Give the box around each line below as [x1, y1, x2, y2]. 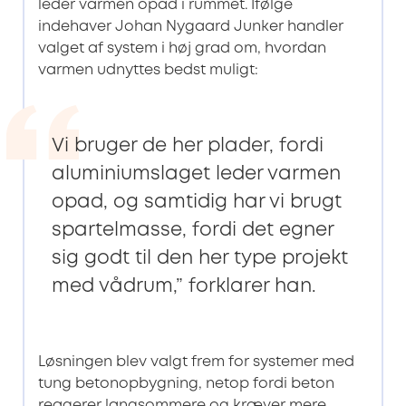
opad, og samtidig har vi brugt [51, 193, 342, 211]
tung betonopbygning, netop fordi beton [37, 376, 334, 391]
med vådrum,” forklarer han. [51, 277, 316, 295]
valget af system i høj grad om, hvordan [37, 41, 326, 55]
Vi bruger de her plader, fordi [51, 137, 324, 155]
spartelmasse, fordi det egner [51, 221, 333, 239]
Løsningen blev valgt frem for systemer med [37, 354, 354, 369]
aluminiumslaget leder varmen [51, 165, 341, 183]
